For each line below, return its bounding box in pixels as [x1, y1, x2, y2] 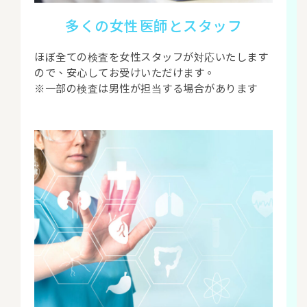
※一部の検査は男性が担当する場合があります [34, 79, 258, 95]
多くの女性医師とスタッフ [65, 14, 242, 36]
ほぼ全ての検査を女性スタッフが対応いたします [34, 48, 268, 64]
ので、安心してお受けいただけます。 [34, 64, 215, 79]
